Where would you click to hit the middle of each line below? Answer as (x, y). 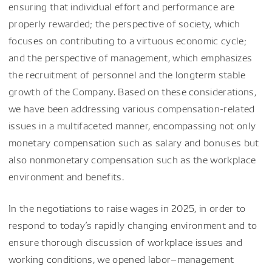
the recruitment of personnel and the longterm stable (127, 74)
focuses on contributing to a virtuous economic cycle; (127, 40)
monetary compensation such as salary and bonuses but (134, 142)
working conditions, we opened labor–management (121, 259)
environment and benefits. (66, 176)
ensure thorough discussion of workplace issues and (126, 242)
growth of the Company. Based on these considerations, (132, 91)
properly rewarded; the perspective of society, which (124, 23)
